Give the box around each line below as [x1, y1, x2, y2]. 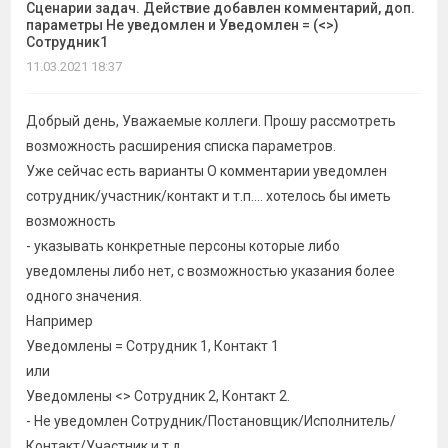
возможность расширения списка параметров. [26, 138, 336, 154]
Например [26, 313, 93, 329]
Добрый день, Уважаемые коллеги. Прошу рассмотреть [26, 113, 396, 129]
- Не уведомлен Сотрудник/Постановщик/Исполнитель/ [26, 413, 396, 429]
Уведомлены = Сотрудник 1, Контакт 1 [26, 338, 279, 354]
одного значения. [26, 288, 142, 304]
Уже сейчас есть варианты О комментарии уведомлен [26, 163, 387, 179]
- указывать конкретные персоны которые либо [26, 238, 340, 254]
